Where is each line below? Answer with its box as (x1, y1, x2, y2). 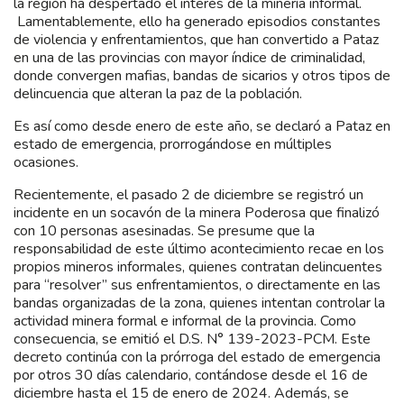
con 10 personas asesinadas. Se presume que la (14, 220, 315, 241)
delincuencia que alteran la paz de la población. (14, 83, 302, 104)
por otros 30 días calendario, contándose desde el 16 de (14, 364, 368, 385)
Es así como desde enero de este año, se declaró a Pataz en (14, 115, 390, 136)
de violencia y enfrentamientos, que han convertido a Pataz (14, 29, 379, 50)
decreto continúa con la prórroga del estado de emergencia (14, 346, 381, 367)
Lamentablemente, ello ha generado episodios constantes (14, 11, 381, 32)
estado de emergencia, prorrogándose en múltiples (14, 133, 332, 154)
